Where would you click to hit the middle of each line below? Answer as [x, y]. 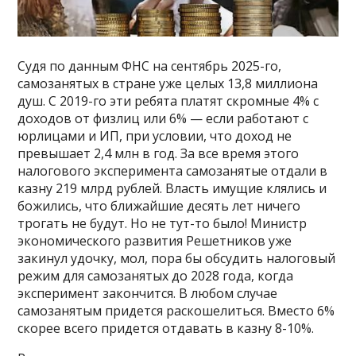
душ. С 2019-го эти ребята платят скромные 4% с [168, 101]
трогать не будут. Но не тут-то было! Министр [163, 224]
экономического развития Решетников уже [155, 241]
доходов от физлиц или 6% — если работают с [163, 119]
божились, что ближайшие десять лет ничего [159, 206]
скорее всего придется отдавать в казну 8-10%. [166, 329]
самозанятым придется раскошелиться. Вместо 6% [176, 311]
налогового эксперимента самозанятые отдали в [173, 171]
